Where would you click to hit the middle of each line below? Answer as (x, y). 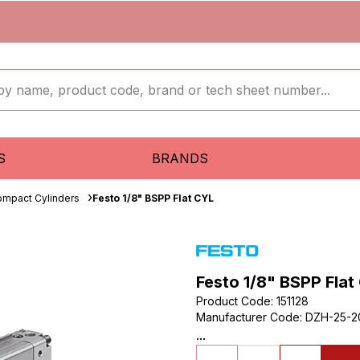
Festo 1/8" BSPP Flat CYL (153, 198)
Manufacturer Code (248, 317)
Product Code (233, 301)
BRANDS (180, 158)
